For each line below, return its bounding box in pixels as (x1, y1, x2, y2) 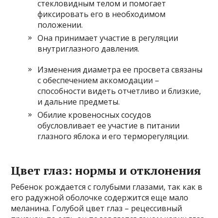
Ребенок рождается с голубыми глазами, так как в (11, 182, 203, 192)
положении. (37, 19, 83, 30)
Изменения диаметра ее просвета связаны (37, 64, 203, 75)
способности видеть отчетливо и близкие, (37, 86, 201, 96)
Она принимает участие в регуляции (37, 33, 179, 43)
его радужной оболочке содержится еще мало (11, 192, 189, 203)
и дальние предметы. (37, 96, 120, 107)
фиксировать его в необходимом (37, 9, 166, 19)
